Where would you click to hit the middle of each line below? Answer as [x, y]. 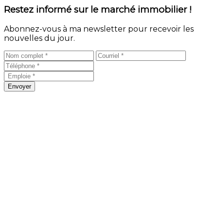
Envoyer [19, 87]
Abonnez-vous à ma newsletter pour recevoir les [99, 29]
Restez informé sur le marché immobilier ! [98, 10]
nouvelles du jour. [39, 38]
